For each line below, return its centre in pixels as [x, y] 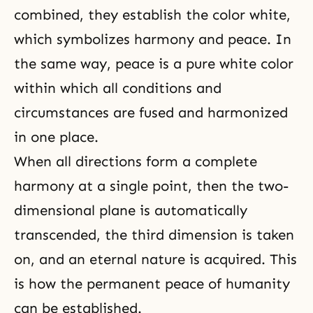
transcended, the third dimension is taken [154, 234]
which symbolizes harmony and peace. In [153, 39]
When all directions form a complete [136, 161]
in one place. [56, 137]
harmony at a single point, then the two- [151, 185]
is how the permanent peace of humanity [152, 283]
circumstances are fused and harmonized [151, 112]
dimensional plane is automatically [131, 210]
